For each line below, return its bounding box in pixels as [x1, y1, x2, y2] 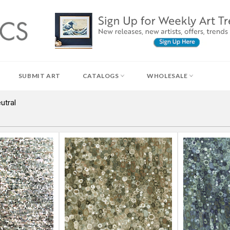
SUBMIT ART [18, 72, 61, 80]
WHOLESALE [147, 72, 189, 80]
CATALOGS [82, 72, 121, 80]
